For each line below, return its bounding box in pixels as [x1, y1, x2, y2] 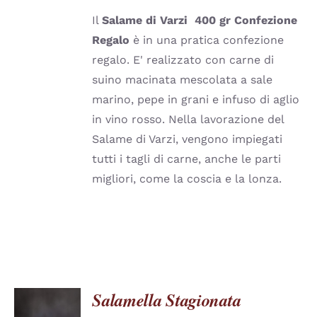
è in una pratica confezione [133, 33, 284, 47]
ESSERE [37, 42, 81, 56]
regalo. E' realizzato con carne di [92, 53, 275, 67]
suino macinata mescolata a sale [92, 73, 273, 86]
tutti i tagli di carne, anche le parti [92, 152, 282, 166]
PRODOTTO [37, 109, 100, 123]
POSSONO [37, 28, 93, 42]
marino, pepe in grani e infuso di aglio [92, 93, 300, 106]
